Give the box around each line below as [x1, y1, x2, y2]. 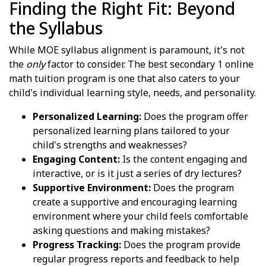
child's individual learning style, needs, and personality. [9, 85, 256, 99]
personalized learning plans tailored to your [33, 123, 230, 137]
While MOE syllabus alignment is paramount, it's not [9, 43, 245, 56]
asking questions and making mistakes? [33, 223, 210, 237]
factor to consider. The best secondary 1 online [45, 57, 254, 71]
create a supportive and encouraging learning [33, 195, 237, 208]
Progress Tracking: [33, 237, 121, 251]
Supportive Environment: [33, 180, 151, 194]
